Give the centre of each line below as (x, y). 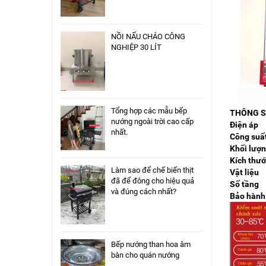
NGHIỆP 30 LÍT (136, 47)
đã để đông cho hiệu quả (153, 180)
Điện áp (244, 124)
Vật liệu (244, 172)
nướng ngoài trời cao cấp (152, 121)
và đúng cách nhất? (144, 191)
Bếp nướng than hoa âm (151, 244)
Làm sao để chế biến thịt (152, 170)
